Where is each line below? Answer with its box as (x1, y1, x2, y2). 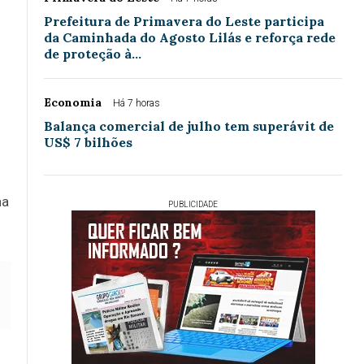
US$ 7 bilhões (44, 134, 132, 151)
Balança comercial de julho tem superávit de (44, 118, 334, 135)
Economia (44, 95, 102, 110)
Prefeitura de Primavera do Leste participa (44, 13, 324, 30)
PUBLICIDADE (168, 200, 218, 210)
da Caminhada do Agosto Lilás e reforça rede (44, 29, 336, 46)
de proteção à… (44, 45, 141, 63)
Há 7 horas (113, 97, 160, 110)
